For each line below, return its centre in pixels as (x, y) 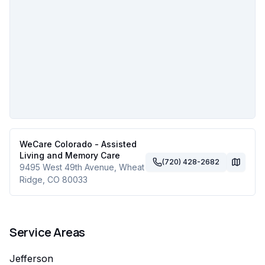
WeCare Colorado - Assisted (78, 144)
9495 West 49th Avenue (67, 167)
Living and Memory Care (70, 155)
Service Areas (47, 232)
